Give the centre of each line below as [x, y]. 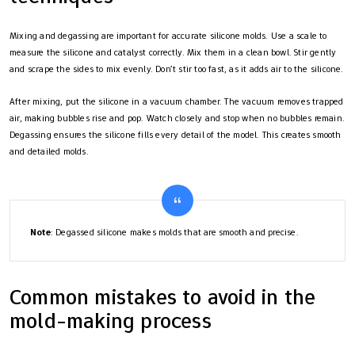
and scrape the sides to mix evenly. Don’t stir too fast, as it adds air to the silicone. [177, 69]
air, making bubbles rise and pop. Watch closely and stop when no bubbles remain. [177, 118]
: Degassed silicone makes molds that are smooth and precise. [174, 232]
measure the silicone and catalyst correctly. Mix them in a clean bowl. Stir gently [173, 52]
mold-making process [111, 320]
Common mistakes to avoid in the [163, 296]
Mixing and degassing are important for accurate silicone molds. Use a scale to [168, 35]
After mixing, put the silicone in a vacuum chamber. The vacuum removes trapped [177, 101]
